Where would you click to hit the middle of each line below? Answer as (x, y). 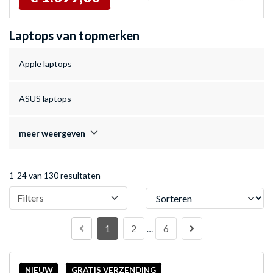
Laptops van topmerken (74, 36)
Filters (30, 198)
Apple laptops (45, 64)
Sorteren (162, 193)
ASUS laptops (45, 99)
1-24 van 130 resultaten (55, 175)
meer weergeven (52, 133)
